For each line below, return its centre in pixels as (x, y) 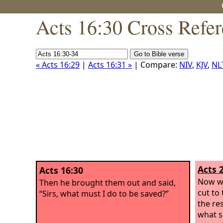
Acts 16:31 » (110, 65)
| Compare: (156, 65)
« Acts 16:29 (58, 65)
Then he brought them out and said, (108, 182)
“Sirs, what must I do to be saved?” (104, 193)
